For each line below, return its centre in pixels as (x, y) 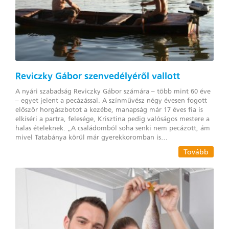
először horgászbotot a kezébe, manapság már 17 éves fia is (109, 109)
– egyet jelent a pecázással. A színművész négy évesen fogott (111, 100)
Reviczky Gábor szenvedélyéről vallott (98, 76)
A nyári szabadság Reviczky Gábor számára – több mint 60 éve (113, 91)
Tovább (196, 152)
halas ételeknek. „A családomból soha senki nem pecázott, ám (113, 128)
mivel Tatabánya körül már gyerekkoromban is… (91, 137)
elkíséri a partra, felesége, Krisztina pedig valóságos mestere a (112, 119)
